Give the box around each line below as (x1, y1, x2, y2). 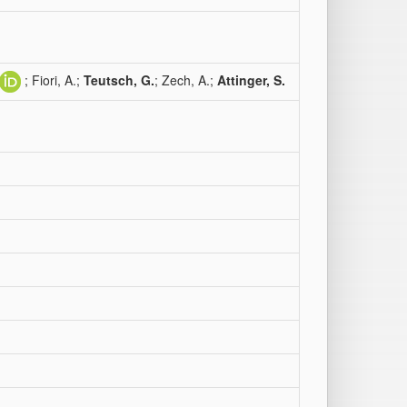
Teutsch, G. (84, 71, 154, 89)
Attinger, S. (217, 71, 285, 89)
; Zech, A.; (154, 71, 217, 89)
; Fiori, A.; (25, 71, 84, 89)
